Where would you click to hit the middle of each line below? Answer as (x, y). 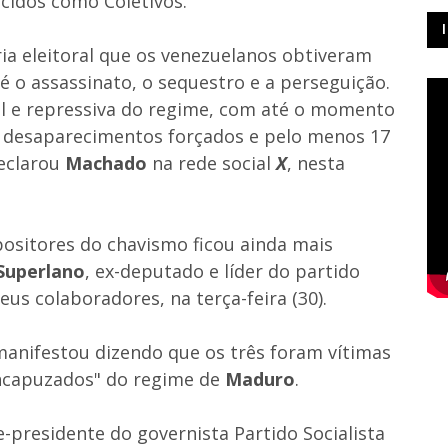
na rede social (209, 162)
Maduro (260, 378)
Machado (106, 162)
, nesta (316, 162)
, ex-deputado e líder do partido (222, 270)
